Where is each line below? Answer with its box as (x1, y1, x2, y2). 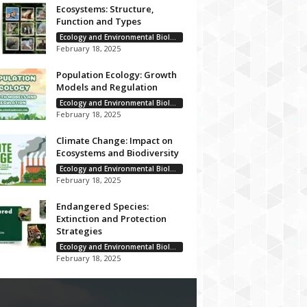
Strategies (56, 225, 102, 237)
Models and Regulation (56, 81, 158, 93)
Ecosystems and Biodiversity (56, 147, 179, 159)
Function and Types (56, 15, 141, 27)
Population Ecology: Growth (56, 69, 177, 81)
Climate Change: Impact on (56, 134, 173, 147)
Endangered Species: (56, 200, 149, 212)
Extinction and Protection (56, 212, 167, 225)
